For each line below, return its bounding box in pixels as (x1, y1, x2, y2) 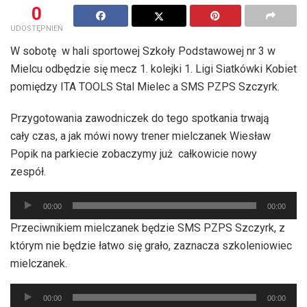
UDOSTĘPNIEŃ (10, 23, 63, 33)
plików (10, 210, 41, 224)
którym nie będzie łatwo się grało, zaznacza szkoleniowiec (10, 238, 292, 252)
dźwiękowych (10, 228, 74, 242)
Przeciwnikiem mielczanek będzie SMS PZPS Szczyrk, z (10, 221, 285, 234)
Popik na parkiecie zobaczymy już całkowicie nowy (10, 147, 260, 160)
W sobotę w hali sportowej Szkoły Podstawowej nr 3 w (10, 44, 275, 58)
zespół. (10, 164, 46, 178)
